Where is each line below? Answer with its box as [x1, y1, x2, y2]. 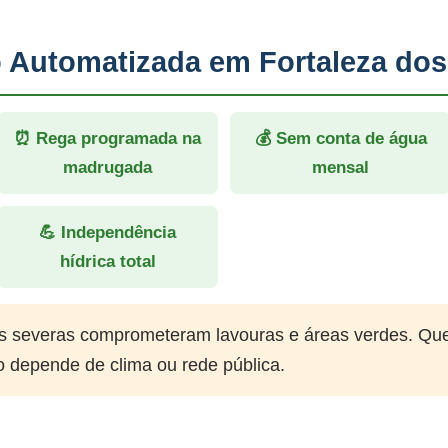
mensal [312, 158, 369, 177]
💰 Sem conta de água [254, 129, 427, 148]
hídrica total [59, 252, 156, 271]
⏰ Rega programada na [14, 129, 201, 148]
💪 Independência [39, 223, 176, 242]
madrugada [63, 158, 152, 177]
